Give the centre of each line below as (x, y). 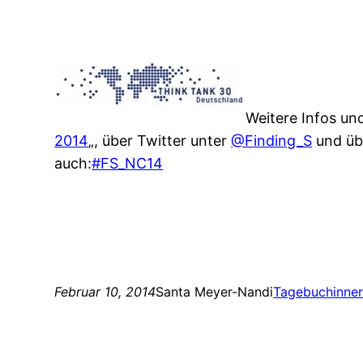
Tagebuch (303, 292)
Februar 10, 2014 (105, 292)
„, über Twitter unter (160, 141)
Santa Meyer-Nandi (215, 292)
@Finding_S (272, 141)
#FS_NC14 (128, 164)
